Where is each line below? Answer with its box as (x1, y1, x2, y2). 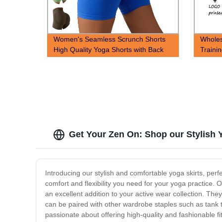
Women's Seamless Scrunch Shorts (54, 35, 166, 44)
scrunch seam (54, 56, 98, 64)
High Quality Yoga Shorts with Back (54, 46, 164, 54)
